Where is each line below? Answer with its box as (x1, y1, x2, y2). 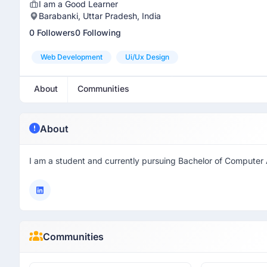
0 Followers (29, 27, 75, 38)
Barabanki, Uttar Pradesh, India (39, 11, 161, 21)
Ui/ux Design (125, 52, 169, 61)
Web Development (41, 52, 103, 61)
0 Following (75, 27, 121, 38)
